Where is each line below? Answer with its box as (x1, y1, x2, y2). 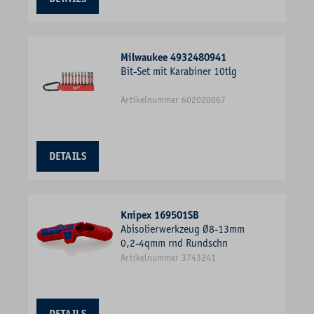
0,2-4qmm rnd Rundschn (121, 236, 228, 250)
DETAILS (48, 149, 87, 163)
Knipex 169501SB (121, 208, 199, 221)
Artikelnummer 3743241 (121, 252, 216, 264)
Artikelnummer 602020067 (121, 94, 226, 106)
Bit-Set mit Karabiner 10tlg (121, 64, 237, 78)
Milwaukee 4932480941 (121, 50, 226, 64)
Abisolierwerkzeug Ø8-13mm (121, 222, 245, 235)
